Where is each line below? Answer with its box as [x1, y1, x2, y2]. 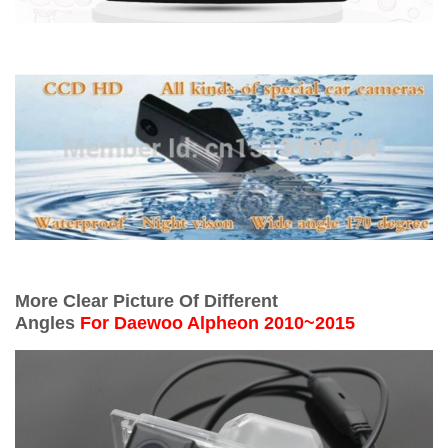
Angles [15, 312, 80, 333]
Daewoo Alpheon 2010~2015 [114, 312, 355, 333]
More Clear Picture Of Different [15, 290, 278, 311]
